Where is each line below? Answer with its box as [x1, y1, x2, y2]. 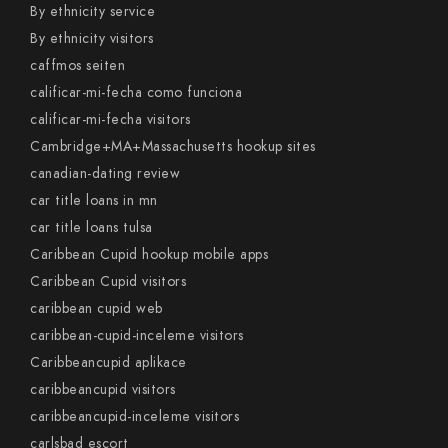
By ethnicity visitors [30, 29, 154, 48]
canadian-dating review [30, 164, 180, 183]
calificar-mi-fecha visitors [30, 110, 191, 129]
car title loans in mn [30, 191, 158, 210]
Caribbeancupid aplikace [30, 353, 187, 372]
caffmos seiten [30, 56, 125, 75]
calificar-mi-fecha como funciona [30, 83, 242, 102]
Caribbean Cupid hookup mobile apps [30, 245, 268, 264]
